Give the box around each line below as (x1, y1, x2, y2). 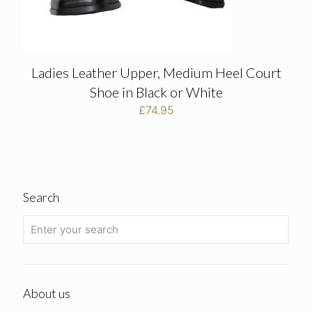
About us (23, 285, 70, 301)
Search (23, 189, 59, 205)
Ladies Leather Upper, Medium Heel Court (31, 63, 281, 81)
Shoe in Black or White (89, 83, 223, 100)
